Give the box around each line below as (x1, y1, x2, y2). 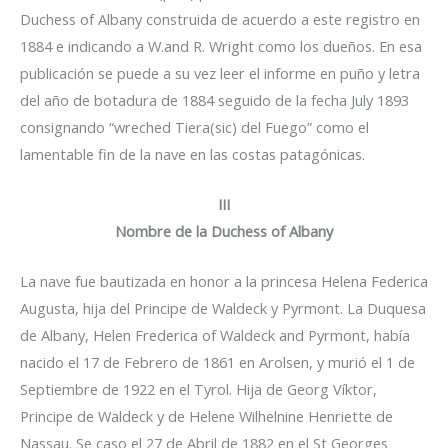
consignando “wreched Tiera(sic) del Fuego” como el (20, 116, 369, 137)
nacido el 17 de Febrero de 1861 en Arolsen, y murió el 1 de (20, 352, 415, 373)
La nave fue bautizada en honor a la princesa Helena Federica (20, 271, 428, 292)
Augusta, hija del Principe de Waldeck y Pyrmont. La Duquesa (20, 298, 426, 319)
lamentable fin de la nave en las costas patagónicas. (20, 143, 365, 164)
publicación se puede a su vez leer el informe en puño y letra (20, 62, 420, 83)
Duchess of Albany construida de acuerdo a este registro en (20, 8, 420, 29)
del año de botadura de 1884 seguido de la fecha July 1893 (20, 89, 409, 110)
